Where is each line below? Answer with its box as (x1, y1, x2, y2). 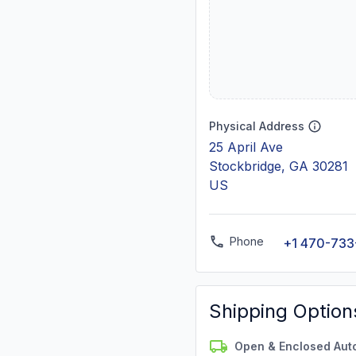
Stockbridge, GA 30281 (209, 158, 348, 174)
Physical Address (209, 119, 304, 133)
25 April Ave (209, 139, 283, 155)
